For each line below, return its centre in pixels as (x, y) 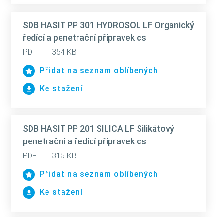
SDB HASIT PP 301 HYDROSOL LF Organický (108, 25)
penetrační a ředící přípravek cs (85, 141)
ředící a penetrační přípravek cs (85, 38)
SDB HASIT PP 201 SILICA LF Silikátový (99, 129)
